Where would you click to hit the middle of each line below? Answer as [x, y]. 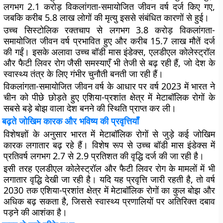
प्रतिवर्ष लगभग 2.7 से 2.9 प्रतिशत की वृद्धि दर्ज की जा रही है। [104, 156]
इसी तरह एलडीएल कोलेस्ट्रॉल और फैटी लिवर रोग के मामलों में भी [109, 168]
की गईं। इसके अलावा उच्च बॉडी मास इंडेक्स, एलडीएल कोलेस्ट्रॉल [109, 52]
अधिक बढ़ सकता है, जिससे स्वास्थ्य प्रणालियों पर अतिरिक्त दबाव [109, 201]
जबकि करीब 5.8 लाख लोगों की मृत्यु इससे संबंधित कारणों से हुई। [107, 17]
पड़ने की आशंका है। [36, 212]
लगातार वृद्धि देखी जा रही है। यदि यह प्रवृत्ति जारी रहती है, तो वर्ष [109, 179]
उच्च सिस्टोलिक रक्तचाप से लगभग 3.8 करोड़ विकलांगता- [109, 30]
